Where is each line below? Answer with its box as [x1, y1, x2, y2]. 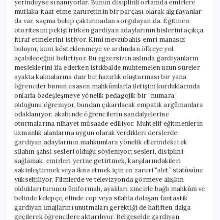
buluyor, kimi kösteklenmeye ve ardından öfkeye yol [14, 44, 174, 53]
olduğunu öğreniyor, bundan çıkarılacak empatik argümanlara [14, 100, 203, 109]
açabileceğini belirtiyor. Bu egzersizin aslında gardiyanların [14, 54, 199, 62]
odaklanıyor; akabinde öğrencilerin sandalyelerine [14, 110, 169, 118]
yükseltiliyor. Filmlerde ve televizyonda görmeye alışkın [14, 175, 184, 184]
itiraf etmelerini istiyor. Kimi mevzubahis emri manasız [14, 35, 186, 44]
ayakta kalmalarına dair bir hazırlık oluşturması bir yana [14, 72, 187, 81]
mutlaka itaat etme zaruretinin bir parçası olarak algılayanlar [14, 7, 202, 16]
